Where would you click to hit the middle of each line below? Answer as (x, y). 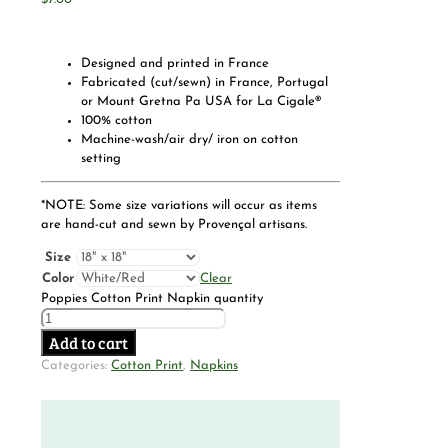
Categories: (76, 365)
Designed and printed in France (175, 63)
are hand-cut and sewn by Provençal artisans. (174, 224)
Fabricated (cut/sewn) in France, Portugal (204, 82)
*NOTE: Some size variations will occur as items (179, 205)
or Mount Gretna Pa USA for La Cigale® (201, 101)
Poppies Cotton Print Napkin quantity (152, 298)
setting (101, 158)
